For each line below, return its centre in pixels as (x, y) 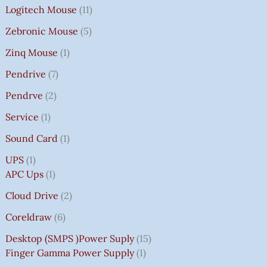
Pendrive (25, 74)
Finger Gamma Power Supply (69, 252)
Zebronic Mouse (41, 31)
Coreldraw (28, 217)
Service (22, 117)
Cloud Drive (32, 195)
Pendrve (24, 95)
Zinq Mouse (31, 52)
